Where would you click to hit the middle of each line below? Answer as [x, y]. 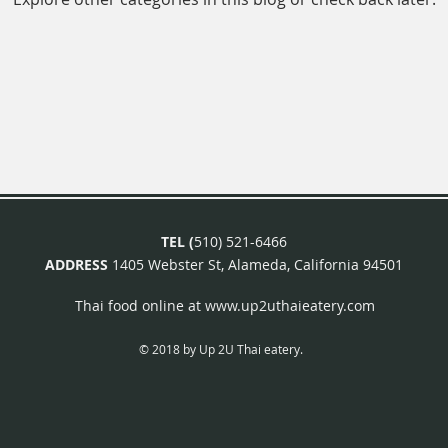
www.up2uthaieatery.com [290, 305]
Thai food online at [140, 305]
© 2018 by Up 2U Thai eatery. [220, 349]
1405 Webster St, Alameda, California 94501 [257, 264]
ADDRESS [78, 264]
